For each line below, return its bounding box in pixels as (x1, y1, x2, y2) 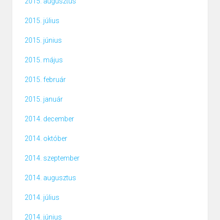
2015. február (25, 76, 66, 84)
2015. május (25, 56, 63, 64)
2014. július (25, 193, 59, 202)
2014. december (25, 115, 74, 123)
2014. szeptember (25, 154, 80, 163)
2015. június (25, 36, 62, 45)
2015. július (25, 17, 59, 25)
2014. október (25, 135, 67, 143)
